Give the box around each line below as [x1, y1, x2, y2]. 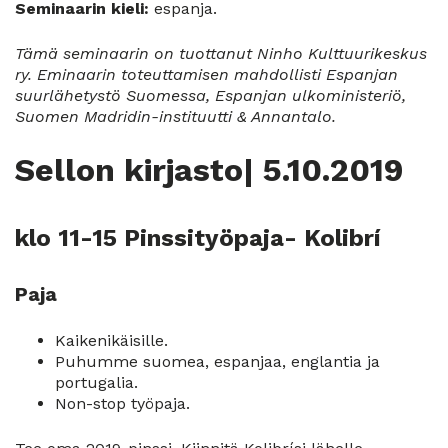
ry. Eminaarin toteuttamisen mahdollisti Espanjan [15, 65, 398, 85]
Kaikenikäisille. [55, 330, 168, 350]
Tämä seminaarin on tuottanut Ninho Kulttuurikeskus [15, 44, 427, 64]
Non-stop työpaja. [55, 393, 190, 413]
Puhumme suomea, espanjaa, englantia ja [55, 351, 380, 371]
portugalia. [55, 372, 138, 392]
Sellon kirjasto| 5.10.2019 [15, 151, 404, 190]
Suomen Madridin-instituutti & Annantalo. [15, 107, 336, 127]
